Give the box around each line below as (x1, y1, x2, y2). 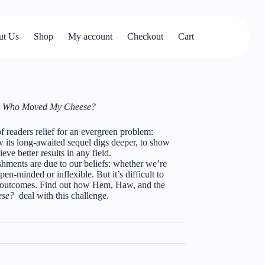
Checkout (127, 31, 163, 41)
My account (67, 31, 112, 41)
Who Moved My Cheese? (2, 102, 96, 112)
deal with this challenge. (16, 190, 109, 201)
